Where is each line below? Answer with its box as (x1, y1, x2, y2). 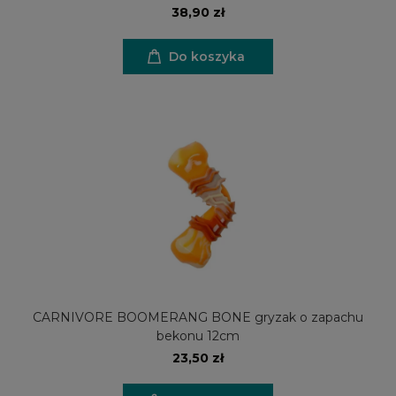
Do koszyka (169, 48, 245, 65)
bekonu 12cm (156, 327, 240, 344)
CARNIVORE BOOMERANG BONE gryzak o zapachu (33, 308, 363, 325)
